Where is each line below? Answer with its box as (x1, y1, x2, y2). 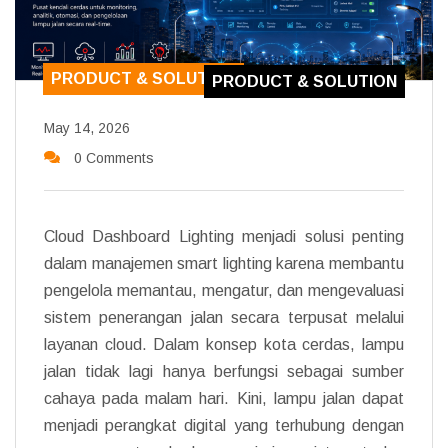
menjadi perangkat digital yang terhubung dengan (44, 416, 404, 434)
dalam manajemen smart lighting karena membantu (44, 254, 404, 272)
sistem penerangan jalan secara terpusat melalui (44, 308, 404, 326)
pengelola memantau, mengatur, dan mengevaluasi (44, 281, 404, 299)
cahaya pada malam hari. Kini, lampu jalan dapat (44, 389, 404, 407)
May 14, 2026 (44, 119, 130, 136)
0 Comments (73, 149, 154, 166)
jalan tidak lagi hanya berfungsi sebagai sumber (44, 362, 404, 380)
